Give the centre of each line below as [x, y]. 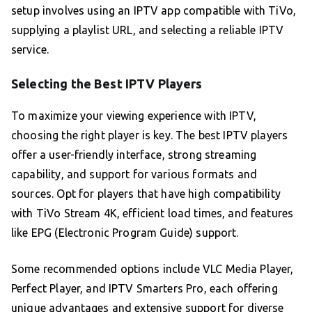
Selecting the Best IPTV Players [107, 84]
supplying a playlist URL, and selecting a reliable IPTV [148, 30]
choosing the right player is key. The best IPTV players [150, 135]
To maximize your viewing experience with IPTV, [134, 116]
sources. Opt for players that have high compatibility [146, 194]
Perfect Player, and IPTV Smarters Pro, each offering [145, 289]
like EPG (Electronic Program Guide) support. [125, 233]
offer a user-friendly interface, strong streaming [134, 155]
